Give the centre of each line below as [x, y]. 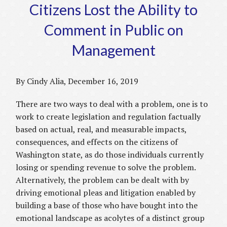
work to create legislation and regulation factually [108, 117]
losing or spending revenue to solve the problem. [106, 167]
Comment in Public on [113, 30]
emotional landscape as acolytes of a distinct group [110, 218]
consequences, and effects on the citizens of [97, 142]
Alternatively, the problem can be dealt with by [103, 180]
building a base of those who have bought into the [107, 205]
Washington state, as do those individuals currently [110, 155]
